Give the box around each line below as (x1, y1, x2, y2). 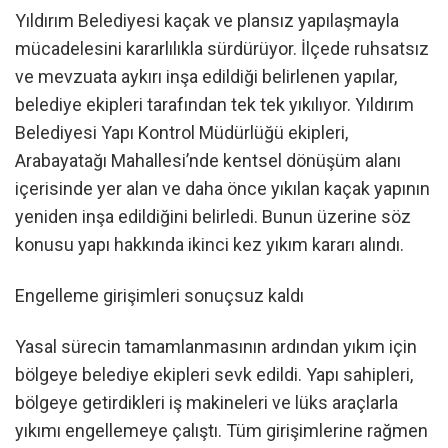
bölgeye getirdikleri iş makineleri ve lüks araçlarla (15, 392, 398, 414)
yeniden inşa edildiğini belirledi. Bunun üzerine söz (15, 205, 411, 227)
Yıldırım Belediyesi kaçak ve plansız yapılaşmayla (15, 9, 399, 31)
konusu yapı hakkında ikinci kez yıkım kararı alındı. (15, 233, 404, 255)
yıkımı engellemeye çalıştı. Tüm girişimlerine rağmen (15, 420, 428, 442)
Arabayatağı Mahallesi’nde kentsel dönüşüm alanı (15, 149, 401, 171)
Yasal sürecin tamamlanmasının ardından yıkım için (15, 336, 417, 358)
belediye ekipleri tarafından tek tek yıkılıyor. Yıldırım (15, 93, 414, 115)
